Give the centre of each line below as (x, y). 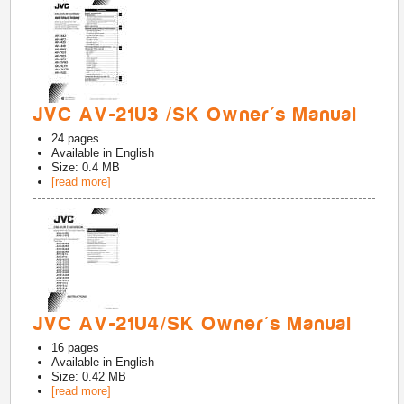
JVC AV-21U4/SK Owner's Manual (193, 324)
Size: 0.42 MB (89, 376)
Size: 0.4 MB (86, 167)
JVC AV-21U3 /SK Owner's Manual (196, 115)
